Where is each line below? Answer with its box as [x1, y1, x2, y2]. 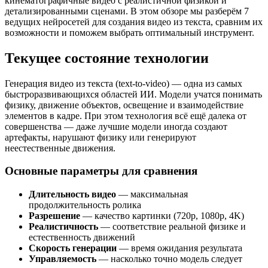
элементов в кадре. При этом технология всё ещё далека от [5, 110, 246, 121]
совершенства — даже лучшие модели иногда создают [5, 121, 227, 132]
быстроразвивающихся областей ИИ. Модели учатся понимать [5, 89, 262, 99]
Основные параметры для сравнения [5, 165, 197, 178]
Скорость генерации [29, 243, 117, 254]
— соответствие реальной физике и [98, 221, 246, 232]
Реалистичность [29, 221, 98, 232]
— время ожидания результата [117, 243, 242, 254]
